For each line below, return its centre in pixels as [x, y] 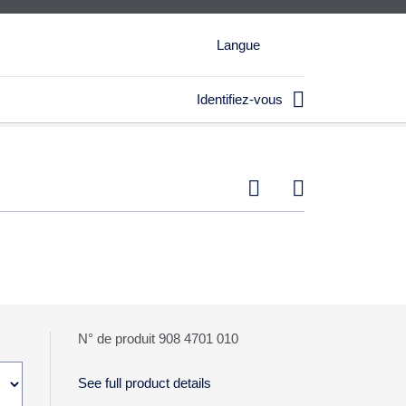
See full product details [144, 383]
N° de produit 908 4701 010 [158, 338]
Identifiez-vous [239, 99]
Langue [238, 45]
